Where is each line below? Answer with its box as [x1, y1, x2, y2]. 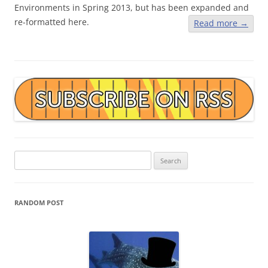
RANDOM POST [14, 198, 63, 208]
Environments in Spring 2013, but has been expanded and [14, 1, 249, 13]
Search [14, 152, 38, 163]
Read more [194, 17, 240, 29]
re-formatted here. [14, 16, 89, 28]
